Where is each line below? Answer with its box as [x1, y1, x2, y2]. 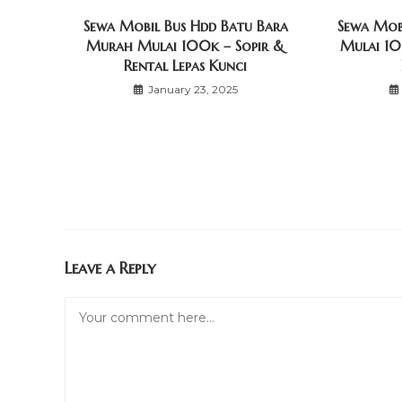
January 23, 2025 [147, 83, 238, 97]
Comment [64, 299, 129, 316]
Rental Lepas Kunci [124, 57, 248, 75]
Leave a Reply [65, 258, 155, 279]
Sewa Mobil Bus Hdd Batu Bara [83, 17, 288, 36]
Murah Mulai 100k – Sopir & [86, 37, 285, 56]
